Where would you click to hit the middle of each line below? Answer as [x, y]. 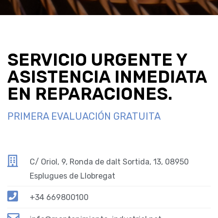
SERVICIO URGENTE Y [97, 60]
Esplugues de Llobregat [73, 176]
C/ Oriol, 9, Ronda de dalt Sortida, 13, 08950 [109, 162]
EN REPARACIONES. [90, 94]
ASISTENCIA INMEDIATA [107, 77]
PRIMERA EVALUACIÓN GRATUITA [84, 117]
